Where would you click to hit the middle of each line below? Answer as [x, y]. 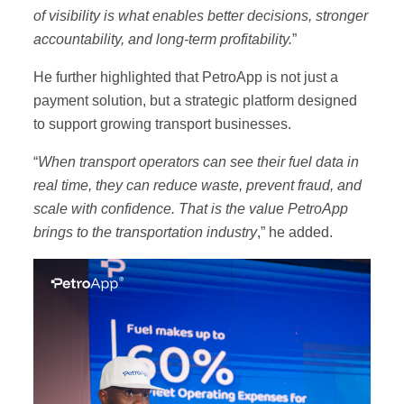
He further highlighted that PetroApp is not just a [185, 78]
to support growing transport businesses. [162, 124]
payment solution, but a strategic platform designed [195, 101]
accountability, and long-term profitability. [162, 40]
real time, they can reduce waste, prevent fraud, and [197, 186]
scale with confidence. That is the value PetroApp [190, 209]
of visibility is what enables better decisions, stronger [200, 16]
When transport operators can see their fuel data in [198, 162]
